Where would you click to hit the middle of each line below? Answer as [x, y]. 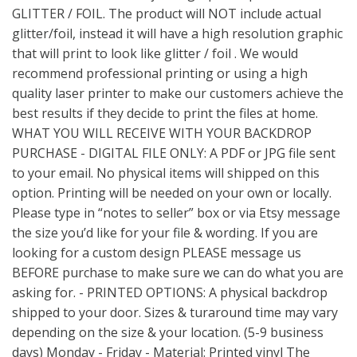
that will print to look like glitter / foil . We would [155, 53]
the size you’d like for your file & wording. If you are [165, 233]
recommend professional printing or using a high [160, 73]
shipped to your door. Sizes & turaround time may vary [175, 312]
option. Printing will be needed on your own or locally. [172, 193]
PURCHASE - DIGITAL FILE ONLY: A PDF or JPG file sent [174, 153]
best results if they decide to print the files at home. [165, 113]
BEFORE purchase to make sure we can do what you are [178, 273]
